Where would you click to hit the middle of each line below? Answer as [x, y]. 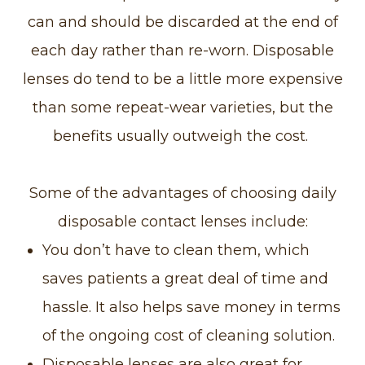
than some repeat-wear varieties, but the [182, 107]
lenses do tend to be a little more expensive [182, 79]
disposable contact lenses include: [182, 221]
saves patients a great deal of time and [186, 278]
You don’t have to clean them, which [176, 250]
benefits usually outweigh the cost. [182, 136]
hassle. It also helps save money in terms [192, 307]
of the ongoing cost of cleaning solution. [191, 335]
